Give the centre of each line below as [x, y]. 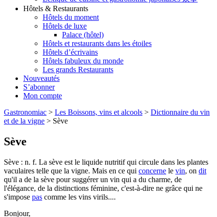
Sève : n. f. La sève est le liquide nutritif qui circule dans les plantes [106, 162]
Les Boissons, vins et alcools [99, 112]
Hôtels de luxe [65, 26]
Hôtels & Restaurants [56, 9]
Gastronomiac [25, 112]
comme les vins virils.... [79, 197]
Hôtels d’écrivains [70, 52]
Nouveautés [41, 78]
